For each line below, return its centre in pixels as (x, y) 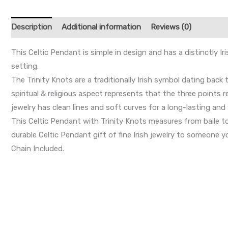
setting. (25, 66)
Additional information (101, 27)
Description (32, 27)
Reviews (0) (171, 27)
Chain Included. (38, 148)
